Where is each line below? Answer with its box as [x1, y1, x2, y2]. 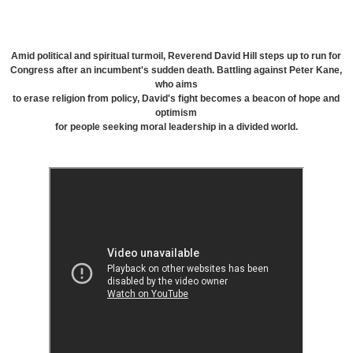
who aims [154, 79, 198, 91]
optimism [155, 107, 198, 119]
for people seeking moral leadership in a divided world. [54, 121, 298, 133]
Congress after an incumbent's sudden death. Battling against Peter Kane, [10, 65, 343, 76]
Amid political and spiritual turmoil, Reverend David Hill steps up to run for [11, 50, 342, 62]
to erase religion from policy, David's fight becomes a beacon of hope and [13, 93, 340, 105]
